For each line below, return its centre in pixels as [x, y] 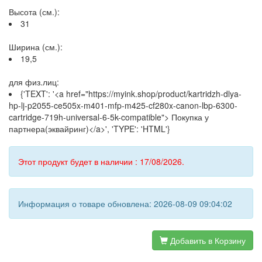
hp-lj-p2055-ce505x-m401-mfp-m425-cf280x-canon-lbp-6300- [123, 105]
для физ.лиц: [34, 82]
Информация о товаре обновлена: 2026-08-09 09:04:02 [125, 204]
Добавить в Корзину [207, 240]
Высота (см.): [34, 12]
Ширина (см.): [36, 47]
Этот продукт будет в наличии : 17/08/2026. [101, 161]
